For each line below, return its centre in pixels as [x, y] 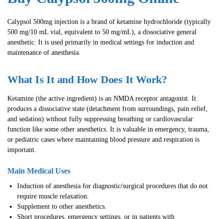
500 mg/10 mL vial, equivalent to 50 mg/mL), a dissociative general [102, 32]
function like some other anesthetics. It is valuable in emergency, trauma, [108, 130]
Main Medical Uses [39, 171]
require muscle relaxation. [53, 197]
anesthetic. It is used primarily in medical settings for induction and [101, 42]
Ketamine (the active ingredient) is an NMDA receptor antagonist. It [102, 99]
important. [22, 150]
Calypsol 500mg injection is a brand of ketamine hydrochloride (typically [109, 22]
